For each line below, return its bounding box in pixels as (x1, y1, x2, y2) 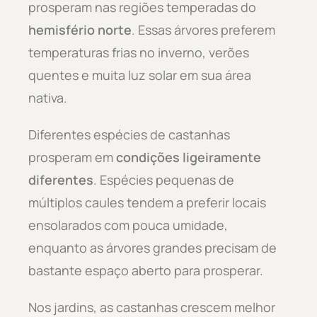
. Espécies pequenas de (93, 171, 234, 188)
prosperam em (28, 148, 116, 166)
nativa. (28, 88, 67, 106)
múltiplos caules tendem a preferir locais (28, 193, 266, 211)
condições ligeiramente (116, 148, 261, 166)
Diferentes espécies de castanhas (28, 125, 230, 143)
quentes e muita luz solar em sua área (28, 66, 251, 83)
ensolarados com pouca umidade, (28, 216, 228, 234)
